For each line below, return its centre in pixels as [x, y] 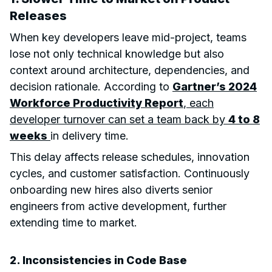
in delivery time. [90, 135]
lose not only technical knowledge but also [117, 53]
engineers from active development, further [118, 206]
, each [199, 103]
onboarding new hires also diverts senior [111, 189]
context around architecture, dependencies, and [130, 70]
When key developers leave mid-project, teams [128, 37]
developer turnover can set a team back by [119, 119]
